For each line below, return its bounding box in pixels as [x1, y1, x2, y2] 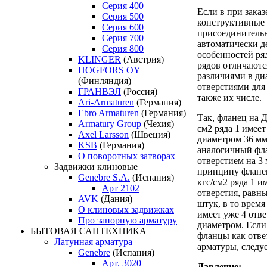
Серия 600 [102, 22, 144, 32]
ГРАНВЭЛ [78, 86, 121, 97]
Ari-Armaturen [78, 97, 134, 107]
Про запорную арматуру [78, 215, 177, 225]
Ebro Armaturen [78, 108, 139, 118]
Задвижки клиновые [54, 162, 138, 172]
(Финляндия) [78, 76, 131, 86]
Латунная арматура [54, 237, 132, 247]
